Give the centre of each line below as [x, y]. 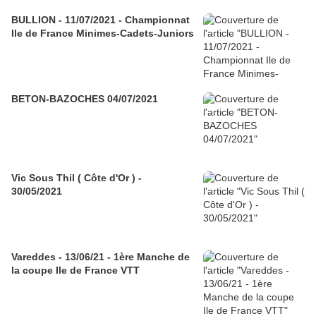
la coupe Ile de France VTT [75, 270]
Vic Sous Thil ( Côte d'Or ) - [77, 178]
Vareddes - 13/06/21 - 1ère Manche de [101, 257]
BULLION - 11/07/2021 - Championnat [101, 20]
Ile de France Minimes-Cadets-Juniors [103, 33]
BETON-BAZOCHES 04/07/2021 [85, 99]
